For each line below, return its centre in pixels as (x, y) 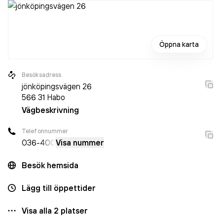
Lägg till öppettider (59, 188)
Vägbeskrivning (50, 110)
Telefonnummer (45, 131)
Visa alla (38, 211)
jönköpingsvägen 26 (57, 86)
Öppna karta (179, 44)
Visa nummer (80, 143)
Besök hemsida (50, 165)
